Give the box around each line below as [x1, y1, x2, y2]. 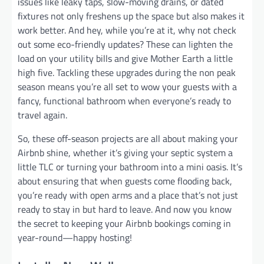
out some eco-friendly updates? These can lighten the [18, 37, 233, 52]
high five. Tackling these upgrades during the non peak [18, 65, 236, 80]
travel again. [18, 108, 67, 123]
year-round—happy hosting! [18, 230, 132, 245]
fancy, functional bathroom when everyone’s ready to [18, 94, 231, 108]
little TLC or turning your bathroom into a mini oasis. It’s [18, 160, 242, 174]
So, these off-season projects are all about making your [18, 131, 238, 146]
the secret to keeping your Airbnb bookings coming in [18, 216, 231, 231]
